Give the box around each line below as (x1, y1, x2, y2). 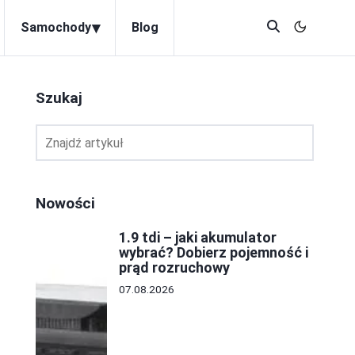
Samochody (21, 20, 91, 35)
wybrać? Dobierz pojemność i (119, 244, 308, 261)
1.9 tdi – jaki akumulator (119, 229, 277, 246)
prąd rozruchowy (119, 259, 230, 276)
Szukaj (36, 89, 82, 107)
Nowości (36, 194, 95, 212)
